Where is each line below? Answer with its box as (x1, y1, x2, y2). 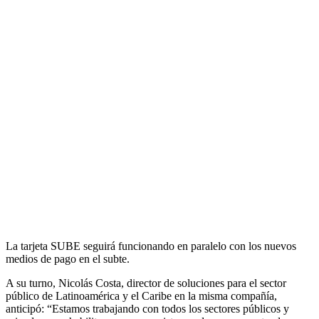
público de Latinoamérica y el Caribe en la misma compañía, (6, 290, 277, 303)
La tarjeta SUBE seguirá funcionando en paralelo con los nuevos (6, 240, 296, 253)
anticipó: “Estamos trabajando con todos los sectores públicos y (6, 303, 289, 315)
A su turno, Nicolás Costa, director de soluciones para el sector (6, 277, 286, 290)
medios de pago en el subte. (6, 253, 130, 266)
